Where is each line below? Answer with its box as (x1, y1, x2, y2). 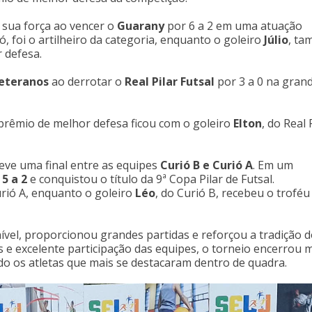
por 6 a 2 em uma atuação (164, 18, 302, 33)
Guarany (117, 18, 164, 33)
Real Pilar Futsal (125, 74, 214, 89)
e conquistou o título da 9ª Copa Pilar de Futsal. (27, 171, 274, 187)
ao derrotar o (49, 74, 125, 89)
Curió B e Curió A (160, 157, 253, 173)
